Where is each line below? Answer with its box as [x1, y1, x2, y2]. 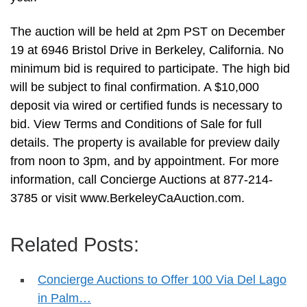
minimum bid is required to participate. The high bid [10, 62, 290, 76]
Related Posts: [10, 234, 139, 256]
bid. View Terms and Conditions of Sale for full [10, 117, 262, 132]
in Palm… [38, 291, 91, 306]
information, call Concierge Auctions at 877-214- [10, 173, 273, 187]
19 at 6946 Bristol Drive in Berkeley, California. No [10, 43, 284, 58]
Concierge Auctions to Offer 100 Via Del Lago [38, 273, 286, 287]
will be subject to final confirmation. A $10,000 [10, 80, 259, 95]
